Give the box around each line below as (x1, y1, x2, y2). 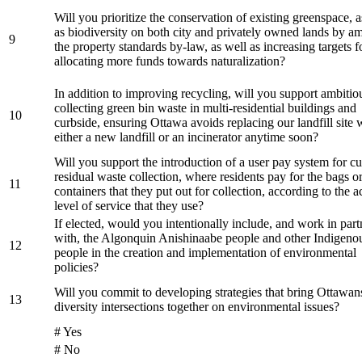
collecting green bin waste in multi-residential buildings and (54, 100, 356, 115)
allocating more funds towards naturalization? (54, 53, 288, 68)
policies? (54, 259, 99, 274)
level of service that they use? (54, 198, 204, 213)
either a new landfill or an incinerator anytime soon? (54, 129, 322, 144)
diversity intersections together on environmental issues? (54, 299, 339, 314)
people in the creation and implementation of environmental (54, 245, 356, 259)
